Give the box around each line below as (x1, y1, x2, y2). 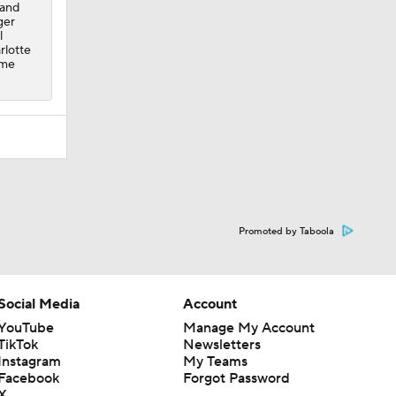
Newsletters (182, 335, 261, 354)
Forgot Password (182, 369, 290, 387)
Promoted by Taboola (239, 225, 334, 238)
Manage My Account (182, 318, 315, 337)
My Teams (182, 352, 247, 370)
